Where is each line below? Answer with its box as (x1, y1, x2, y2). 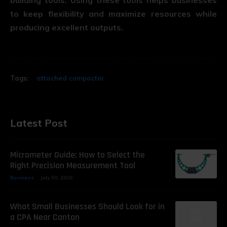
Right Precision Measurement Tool (10, 159, 135, 171)
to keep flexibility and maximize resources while (10, 8, 217, 19)
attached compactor (36, 73, 104, 82)
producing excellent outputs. (10, 22, 123, 32)
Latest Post (10, 116, 67, 129)
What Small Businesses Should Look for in (10, 200, 165, 212)
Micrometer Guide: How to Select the (10, 148, 145, 161)
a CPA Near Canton (10, 211, 80, 223)
